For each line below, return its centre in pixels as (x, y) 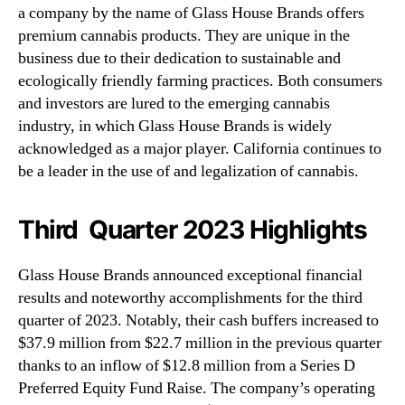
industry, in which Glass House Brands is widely (175, 127)
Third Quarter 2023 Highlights (193, 230)
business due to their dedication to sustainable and (179, 59)
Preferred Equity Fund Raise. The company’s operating (197, 389)
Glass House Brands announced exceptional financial (190, 276)
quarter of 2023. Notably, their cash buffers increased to (198, 321)
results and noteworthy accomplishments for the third (190, 298)
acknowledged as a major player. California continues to (200, 149)
